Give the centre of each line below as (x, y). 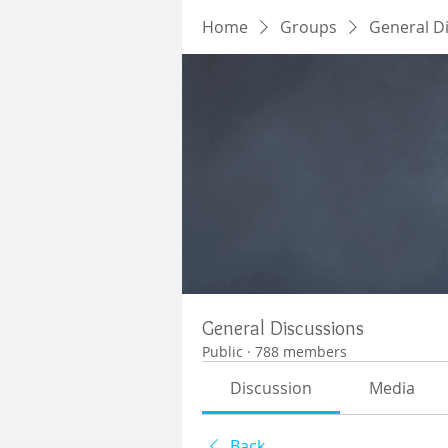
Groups (308, 27)
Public (222, 351)
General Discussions (283, 328)
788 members (301, 351)
